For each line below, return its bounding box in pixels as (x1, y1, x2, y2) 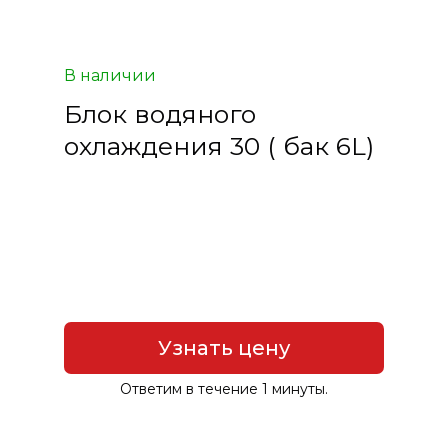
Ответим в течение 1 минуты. (119, 379, 328, 398)
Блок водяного (63, 98, 256, 129)
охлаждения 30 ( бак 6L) (63, 130, 374, 161)
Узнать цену (157, 335, 290, 360)
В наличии (63, 65, 156, 85)
